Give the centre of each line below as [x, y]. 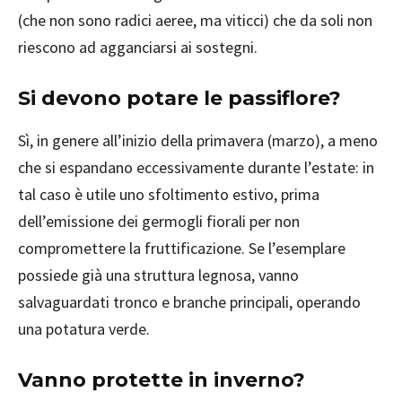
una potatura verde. [84, 329]
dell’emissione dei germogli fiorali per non [159, 221]
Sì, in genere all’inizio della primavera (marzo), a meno [198, 140]
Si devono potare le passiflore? [179, 98]
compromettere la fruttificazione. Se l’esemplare [182, 248]
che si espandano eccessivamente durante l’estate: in [196, 167]
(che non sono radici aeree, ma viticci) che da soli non [195, 20]
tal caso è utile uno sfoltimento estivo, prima [169, 194]
